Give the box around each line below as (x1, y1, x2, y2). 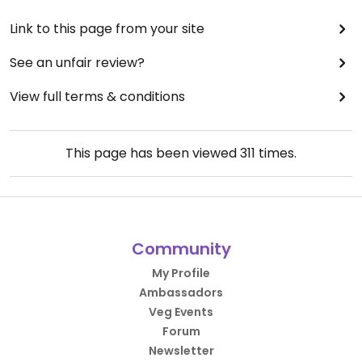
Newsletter (148, 343, 214, 360)
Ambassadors (139, 284, 223, 301)
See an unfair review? (10, 53, 145, 73)
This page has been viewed (65, 144, 240, 163)
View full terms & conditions (10, 87, 185, 107)
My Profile (152, 265, 210, 282)
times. (255, 144, 297, 163)
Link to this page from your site (10, 19, 204, 39)
